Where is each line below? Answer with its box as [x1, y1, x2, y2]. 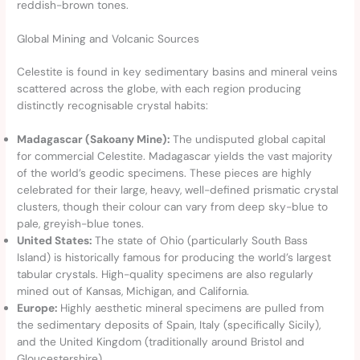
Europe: [17, 301, 58, 316]
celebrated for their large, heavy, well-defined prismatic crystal [17, 182, 339, 198]
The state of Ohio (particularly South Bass [92, 233, 309, 248]
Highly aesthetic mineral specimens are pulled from [57, 301, 325, 316]
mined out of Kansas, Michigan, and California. [17, 284, 250, 299]
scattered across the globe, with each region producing [17, 80, 302, 96]
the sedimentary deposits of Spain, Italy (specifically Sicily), [17, 317, 321, 333]
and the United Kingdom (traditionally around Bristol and [17, 334, 305, 350]
